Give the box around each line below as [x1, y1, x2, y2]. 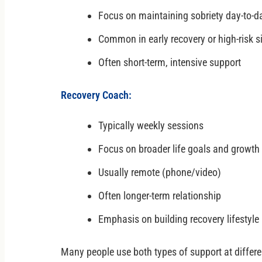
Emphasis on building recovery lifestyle [98, 212, 259, 225]
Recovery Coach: [61, 88, 132, 101]
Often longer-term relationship [98, 189, 221, 202]
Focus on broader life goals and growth [98, 142, 260, 155]
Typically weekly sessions [98, 119, 204, 132]
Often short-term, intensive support [98, 56, 241, 68]
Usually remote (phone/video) [98, 166, 221, 178]
